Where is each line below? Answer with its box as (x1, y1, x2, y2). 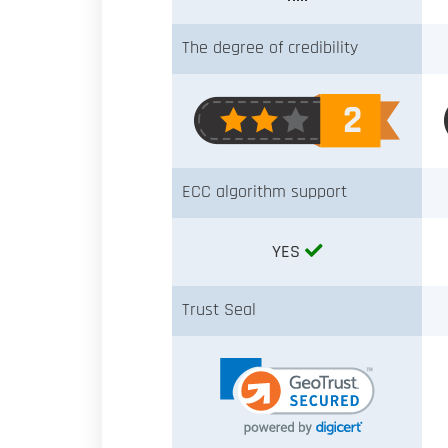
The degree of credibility (182, 38, 358, 57)
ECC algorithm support (182, 182, 347, 201)
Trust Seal (182, 300, 256, 319)
